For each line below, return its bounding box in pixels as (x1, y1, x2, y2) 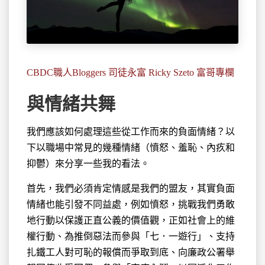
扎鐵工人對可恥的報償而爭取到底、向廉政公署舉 (27, 247, 235, 257)
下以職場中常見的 (27, 142, 102, 153)
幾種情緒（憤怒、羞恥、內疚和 (102, 142, 235, 153)
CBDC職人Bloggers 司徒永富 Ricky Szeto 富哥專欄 (27, 67, 234, 77)
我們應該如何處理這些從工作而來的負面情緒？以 (27, 126, 235, 137)
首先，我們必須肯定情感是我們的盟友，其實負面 (27, 183, 235, 193)
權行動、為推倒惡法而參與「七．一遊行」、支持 (27, 231, 235, 241)
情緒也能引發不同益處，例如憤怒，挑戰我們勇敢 (27, 199, 235, 209)
